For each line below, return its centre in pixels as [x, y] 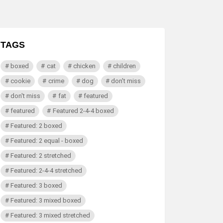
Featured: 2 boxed [37, 126]
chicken [84, 66]
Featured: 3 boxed [37, 185]
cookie [21, 81]
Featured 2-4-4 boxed [83, 111]
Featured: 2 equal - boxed [47, 141]
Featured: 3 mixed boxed [46, 200]
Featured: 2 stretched [41, 156]
